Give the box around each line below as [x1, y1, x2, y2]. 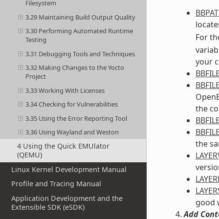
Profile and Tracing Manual [11, 179, 102, 189]
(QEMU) [17, 150, 42, 160]
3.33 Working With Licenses [25, 86, 105, 95]
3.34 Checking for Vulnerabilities [25, 100, 118, 109]
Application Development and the [11, 194, 123, 203]
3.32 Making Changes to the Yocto [25, 63, 125, 72]
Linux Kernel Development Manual [11, 164, 127, 174]
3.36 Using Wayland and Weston [25, 128, 119, 137]
